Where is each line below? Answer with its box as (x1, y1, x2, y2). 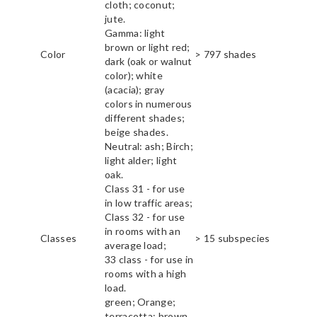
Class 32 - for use (105, 211, 185, 224)
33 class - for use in (105, 253, 194, 266)
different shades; (105, 112, 185, 125)
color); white (105, 69, 163, 82)
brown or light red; (105, 41, 190, 54)
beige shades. (105, 126, 168, 139)
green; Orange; (105, 296, 176, 309)
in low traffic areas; (105, 197, 193, 209)
